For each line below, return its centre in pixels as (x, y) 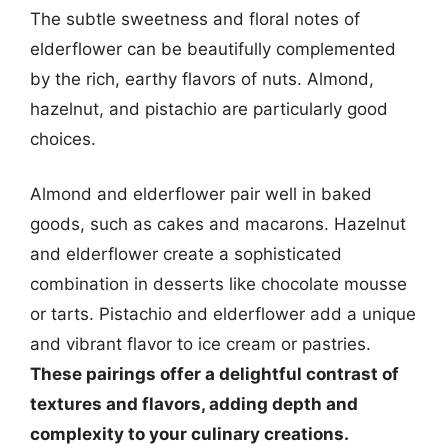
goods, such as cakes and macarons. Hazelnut (218, 224)
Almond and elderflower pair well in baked (201, 194)
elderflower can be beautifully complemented (213, 48)
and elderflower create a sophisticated (186, 254)
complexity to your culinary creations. (189, 434)
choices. (63, 138)
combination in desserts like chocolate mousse (218, 284)
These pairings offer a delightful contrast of (214, 374)
